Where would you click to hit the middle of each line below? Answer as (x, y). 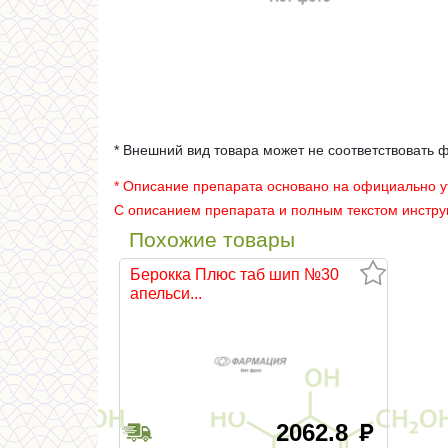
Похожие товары (212, 240)
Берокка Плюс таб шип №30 (234, 274)
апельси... (166, 293)
